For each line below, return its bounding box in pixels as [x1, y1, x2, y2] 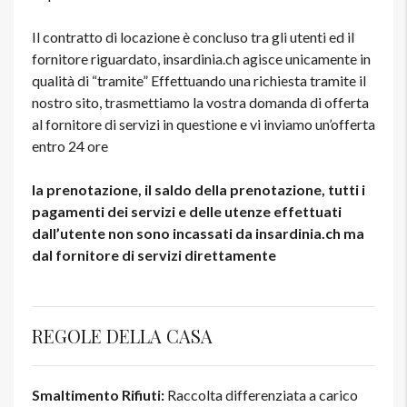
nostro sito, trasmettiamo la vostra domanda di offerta [32, 94, 369, 112]
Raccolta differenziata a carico [167, 386, 358, 404]
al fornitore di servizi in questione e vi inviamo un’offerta [32, 115, 375, 134]
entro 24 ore [32, 137, 108, 155]
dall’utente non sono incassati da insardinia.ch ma [32, 224, 364, 243]
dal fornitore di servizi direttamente [32, 246, 276, 264]
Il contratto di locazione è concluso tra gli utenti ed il [32, 28, 354, 46]
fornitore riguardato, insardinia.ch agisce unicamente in [32, 50, 371, 68]
